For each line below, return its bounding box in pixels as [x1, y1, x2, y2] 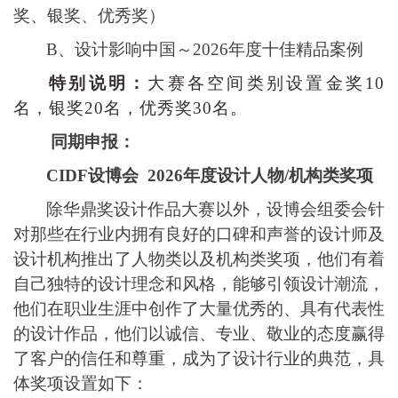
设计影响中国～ [75, 40, 193, 59]
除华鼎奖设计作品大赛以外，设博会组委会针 [46, 200, 385, 219]
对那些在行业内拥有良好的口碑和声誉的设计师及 [13, 225, 385, 243]
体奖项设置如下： [13, 374, 148, 393]
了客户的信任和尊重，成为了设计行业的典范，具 [13, 349, 385, 368]
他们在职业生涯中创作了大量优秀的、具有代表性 [13, 299, 385, 318]
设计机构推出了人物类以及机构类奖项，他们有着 [13, 250, 385, 268]
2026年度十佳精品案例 [193, 40, 363, 59]
